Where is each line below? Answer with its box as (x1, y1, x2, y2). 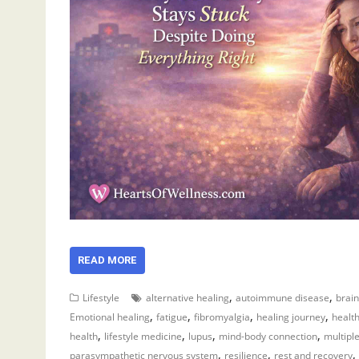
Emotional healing (70, 310, 150, 324)
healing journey (256, 310, 325, 324)
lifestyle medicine (104, 329, 182, 343)
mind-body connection (219, 329, 317, 343)
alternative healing (146, 291, 229, 305)
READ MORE (78, 254, 137, 266)
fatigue (156, 310, 188, 324)
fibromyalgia (194, 310, 250, 324)
